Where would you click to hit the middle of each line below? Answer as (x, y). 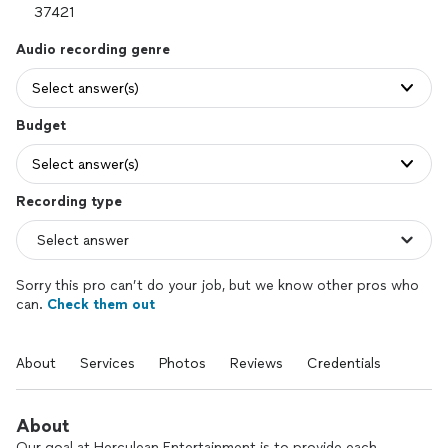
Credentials (344, 363)
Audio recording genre (93, 49)
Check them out (101, 304)
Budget (41, 125)
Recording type (69, 201)
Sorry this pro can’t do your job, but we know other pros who (217, 285)
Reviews (256, 363)
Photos (182, 363)
